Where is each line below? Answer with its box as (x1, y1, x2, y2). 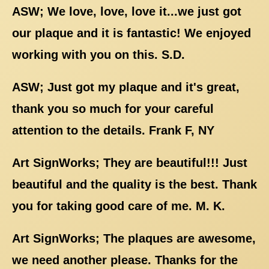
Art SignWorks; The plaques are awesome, (12, 231, 256, 245)
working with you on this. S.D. (12, 47, 185, 61)
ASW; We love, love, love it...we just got (12, 4, 241, 18)
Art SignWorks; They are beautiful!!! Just (12, 156, 247, 169)
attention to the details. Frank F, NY (12, 123, 214, 137)
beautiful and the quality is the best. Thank (12, 177, 257, 191)
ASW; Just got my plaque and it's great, (12, 80, 240, 94)
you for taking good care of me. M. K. (12, 199, 225, 213)
